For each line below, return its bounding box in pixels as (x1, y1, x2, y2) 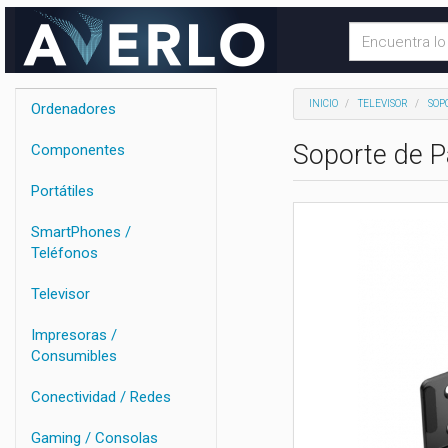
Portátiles (31, 182, 94, 200)
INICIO (308, 98, 338, 109)
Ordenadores (31, 100, 116, 118)
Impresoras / (31, 326, 117, 344)
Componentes (31, 141, 125, 159)
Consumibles (31, 347, 117, 365)
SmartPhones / (31, 223, 131, 241)
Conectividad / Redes (31, 388, 171, 406)
